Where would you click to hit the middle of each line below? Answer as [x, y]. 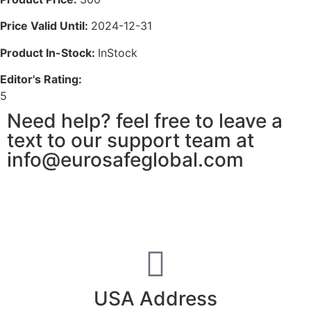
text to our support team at [131, 141]
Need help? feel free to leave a [145, 121]
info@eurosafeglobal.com [125, 160]
